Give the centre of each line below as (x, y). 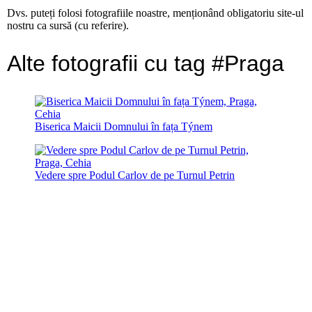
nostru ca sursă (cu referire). (68, 26)
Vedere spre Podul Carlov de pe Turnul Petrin (135, 175)
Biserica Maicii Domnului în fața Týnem (124, 126)
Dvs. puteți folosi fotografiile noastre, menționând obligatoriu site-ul (155, 13)
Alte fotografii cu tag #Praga (146, 64)
